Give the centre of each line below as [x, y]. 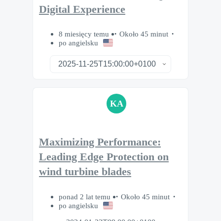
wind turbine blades [85, 172]
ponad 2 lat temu [86, 196]
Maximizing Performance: [100, 142]
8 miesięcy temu [85, 34]
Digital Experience [82, 9]
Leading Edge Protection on [104, 157]
